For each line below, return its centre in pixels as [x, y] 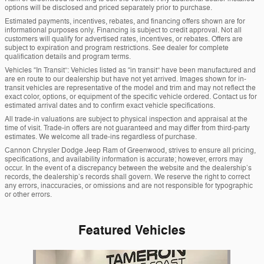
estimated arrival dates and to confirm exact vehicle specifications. [110, 106]
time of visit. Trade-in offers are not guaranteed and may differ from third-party [127, 128]
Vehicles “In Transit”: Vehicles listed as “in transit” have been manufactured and [130, 70]
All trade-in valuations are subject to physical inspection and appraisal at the [126, 119]
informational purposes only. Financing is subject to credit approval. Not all [123, 30]
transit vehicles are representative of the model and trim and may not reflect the [130, 88]
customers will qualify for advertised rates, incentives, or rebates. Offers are [124, 39]
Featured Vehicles [132, 231]
